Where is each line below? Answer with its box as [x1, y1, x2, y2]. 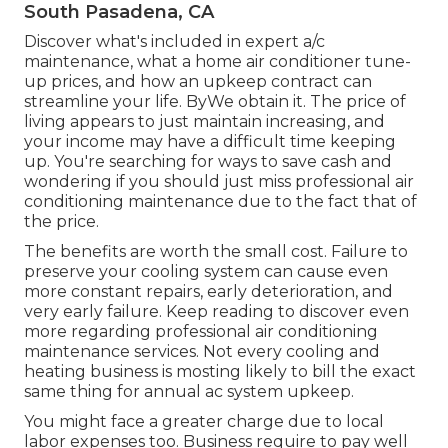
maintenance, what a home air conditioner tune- [24, 52, 411, 72]
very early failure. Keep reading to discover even [24, 302, 409, 322]
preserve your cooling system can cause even [24, 262, 388, 282]
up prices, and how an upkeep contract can [24, 72, 372, 92]
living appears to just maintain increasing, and [24, 112, 385, 132]
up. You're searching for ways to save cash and [24, 152, 392, 172]
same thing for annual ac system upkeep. [24, 382, 354, 402]
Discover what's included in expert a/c [24, 32, 325, 52]
